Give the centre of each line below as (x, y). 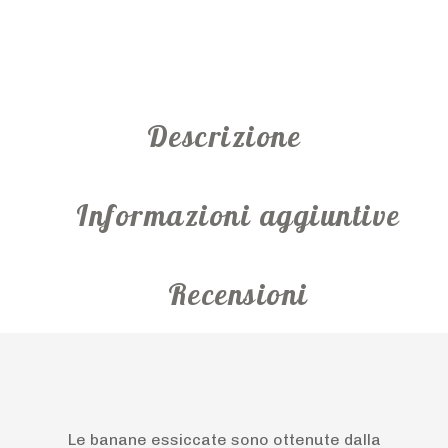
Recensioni (238, 293)
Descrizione (224, 135)
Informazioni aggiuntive (238, 214)
